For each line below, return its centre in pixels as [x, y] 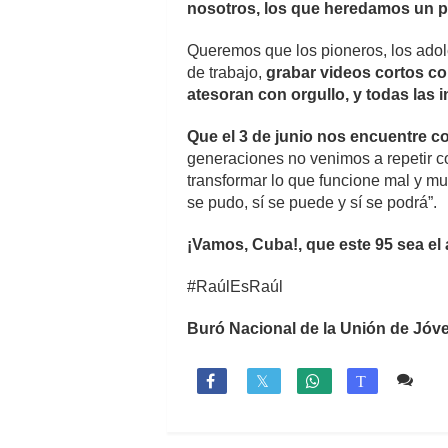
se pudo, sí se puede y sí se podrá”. [312, 202]
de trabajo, [226, 72]
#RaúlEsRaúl [235, 286]
